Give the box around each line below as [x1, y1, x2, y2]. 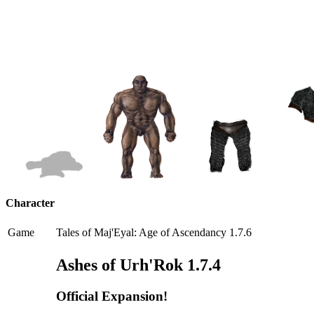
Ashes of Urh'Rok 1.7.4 [56, 256, 221, 275]
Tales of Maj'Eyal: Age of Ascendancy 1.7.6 [56, 226, 252, 239]
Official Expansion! [56, 289, 168, 304]
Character [6, 197, 55, 210]
